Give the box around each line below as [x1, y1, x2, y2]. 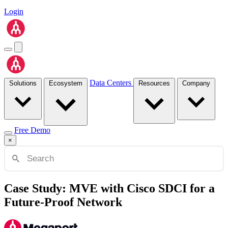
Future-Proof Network [4, 195, 122, 209]
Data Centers [90, 78, 133, 87]
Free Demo [14, 126, 50, 134]
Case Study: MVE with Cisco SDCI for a [4, 182, 215, 195]
